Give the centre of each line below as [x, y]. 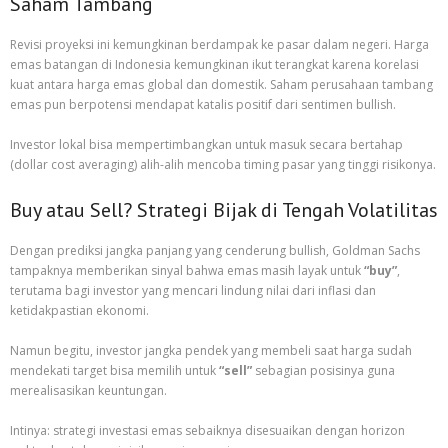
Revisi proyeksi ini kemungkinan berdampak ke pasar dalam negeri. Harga [219, 44]
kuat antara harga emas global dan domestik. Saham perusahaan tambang [221, 84]
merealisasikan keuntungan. [88, 390]
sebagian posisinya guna [323, 370]
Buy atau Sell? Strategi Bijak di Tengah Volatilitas [224, 210]
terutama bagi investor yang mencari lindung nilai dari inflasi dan [193, 290]
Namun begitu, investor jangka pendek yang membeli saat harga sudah [211, 350]
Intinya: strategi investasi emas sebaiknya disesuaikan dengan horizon [207, 430]
